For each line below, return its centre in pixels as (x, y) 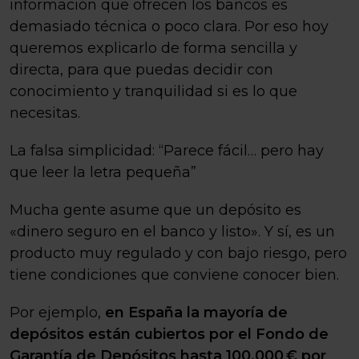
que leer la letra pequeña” (103, 172)
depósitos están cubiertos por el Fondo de (169, 334)
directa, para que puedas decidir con (141, 70)
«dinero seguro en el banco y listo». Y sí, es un (172, 232)
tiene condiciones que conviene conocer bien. (174, 275)
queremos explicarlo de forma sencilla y (153, 48)
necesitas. (45, 113)
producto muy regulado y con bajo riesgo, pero (178, 253)
